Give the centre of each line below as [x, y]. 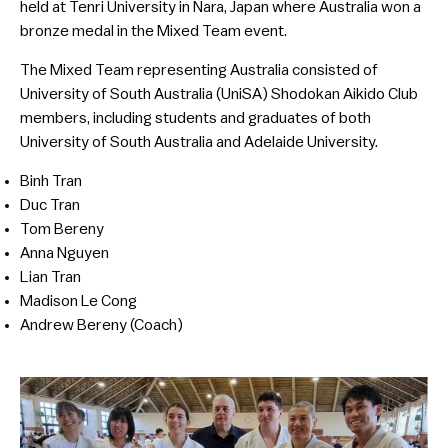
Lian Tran [50, 277]
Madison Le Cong [78, 301]
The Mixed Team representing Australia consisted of [199, 70]
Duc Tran [50, 205]
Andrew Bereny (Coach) [101, 325]
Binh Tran [51, 181]
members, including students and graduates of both [195, 118]
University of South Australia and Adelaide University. [199, 142]
